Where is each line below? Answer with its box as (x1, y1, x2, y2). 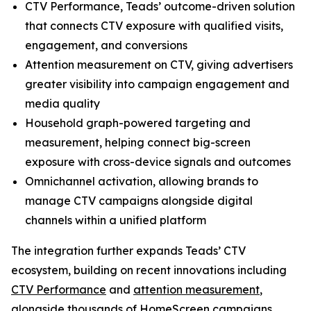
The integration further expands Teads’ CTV (11, 244, 246, 258)
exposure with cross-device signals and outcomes (25, 155, 291, 169)
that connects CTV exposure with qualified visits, (25, 19, 283, 33)
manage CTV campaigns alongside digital (25, 194, 253, 208)
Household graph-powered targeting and (25, 116, 251, 130)
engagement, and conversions (25, 38, 187, 52)
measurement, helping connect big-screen (25, 135, 251, 149)
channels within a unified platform (25, 213, 206, 227)
